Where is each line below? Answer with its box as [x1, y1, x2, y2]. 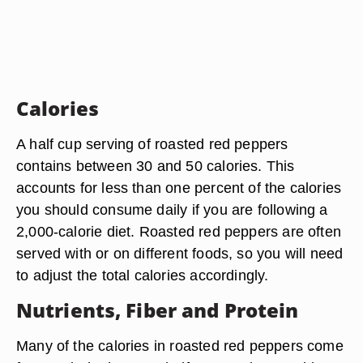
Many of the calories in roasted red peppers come [16, 337, 344, 354]
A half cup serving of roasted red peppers [16, 135, 288, 152]
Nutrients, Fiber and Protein [16, 297, 299, 323]
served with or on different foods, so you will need [16, 245, 344, 262]
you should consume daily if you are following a [16, 201, 328, 218]
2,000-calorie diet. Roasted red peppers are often [16, 223, 342, 240]
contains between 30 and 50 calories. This [16, 157, 295, 174]
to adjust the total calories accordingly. [16, 267, 269, 284]
